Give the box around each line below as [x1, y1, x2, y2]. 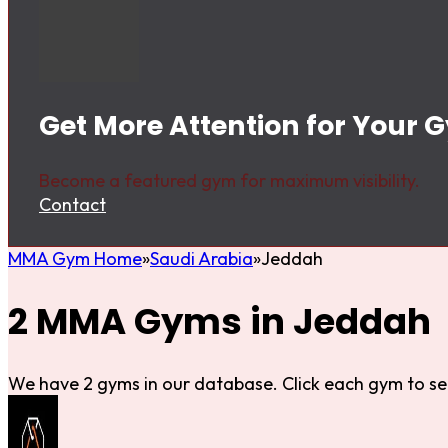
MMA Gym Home [8, 247, 142, 271]
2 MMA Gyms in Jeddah [8, 296, 431, 346]
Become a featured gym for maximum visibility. [39, 169, 420, 193]
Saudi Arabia [150, 247, 253, 271]
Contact [39, 193, 106, 217]
